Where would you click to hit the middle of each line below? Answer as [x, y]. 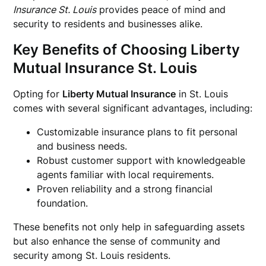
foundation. [63, 203]
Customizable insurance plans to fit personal [137, 132]
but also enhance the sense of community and [117, 241]
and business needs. [82, 146]
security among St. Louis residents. [92, 255]
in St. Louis [202, 94]
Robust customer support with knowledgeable [141, 160]
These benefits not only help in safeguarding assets [129, 227]
